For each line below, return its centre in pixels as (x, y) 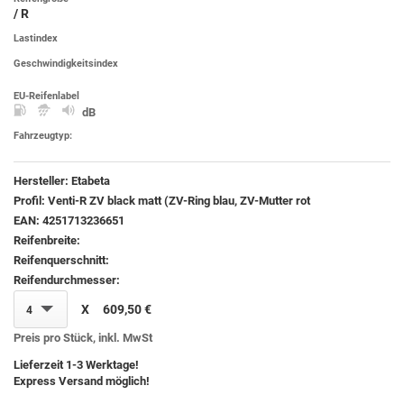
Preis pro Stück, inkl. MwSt (83, 337)
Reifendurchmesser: (67, 280)
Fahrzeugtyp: (43, 135)
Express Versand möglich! (82, 381)
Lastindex (36, 38)
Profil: (31, 200)
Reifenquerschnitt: (61, 260)
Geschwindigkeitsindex (66, 63)
